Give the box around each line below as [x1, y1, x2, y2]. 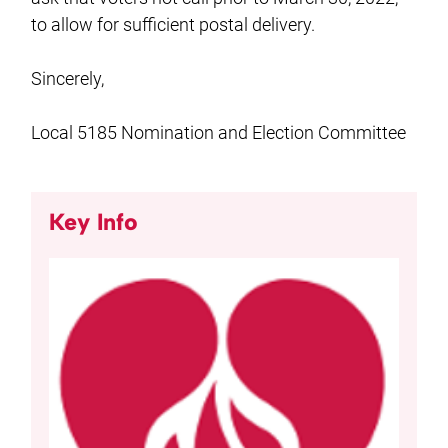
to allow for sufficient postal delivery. [31, 13, 316, 35]
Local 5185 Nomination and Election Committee [31, 121, 407, 143]
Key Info [49, 207, 139, 236]
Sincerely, [31, 67, 105, 89]
